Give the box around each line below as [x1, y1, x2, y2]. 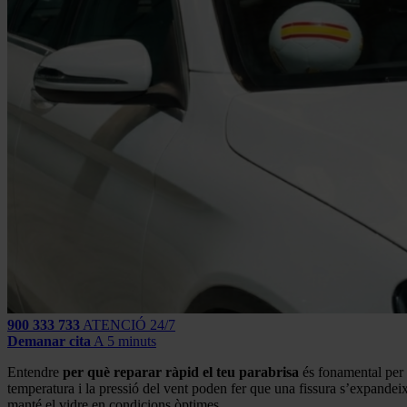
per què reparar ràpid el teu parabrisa [63, 363, 299, 380]
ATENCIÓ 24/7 [83, 316, 175, 333]
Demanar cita [7, 333, 91, 349]
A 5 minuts [94, 333, 156, 349]
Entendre [7, 363, 63, 380]
